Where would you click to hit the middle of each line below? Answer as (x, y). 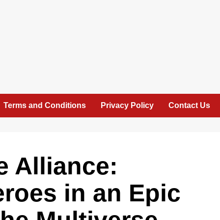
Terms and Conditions (44, 105)
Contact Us (189, 105)
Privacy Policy (127, 105)
